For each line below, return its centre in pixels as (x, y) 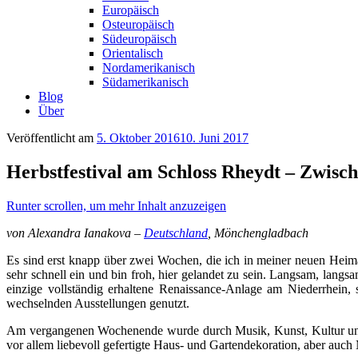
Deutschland (176, 233)
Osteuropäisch (138, 24)
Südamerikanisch (145, 82)
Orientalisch (133, 53)
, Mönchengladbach (258, 233)
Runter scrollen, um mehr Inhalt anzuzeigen (116, 205)
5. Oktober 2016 (138, 138)
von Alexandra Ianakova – (75, 233)
